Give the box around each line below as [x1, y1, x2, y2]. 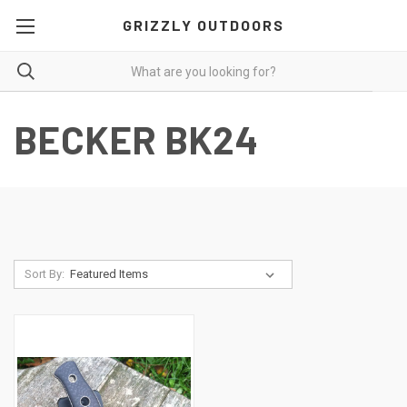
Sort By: [24, 267, 65, 281]
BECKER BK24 [14, 116, 258, 162]
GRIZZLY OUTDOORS [122, 16, 284, 34]
